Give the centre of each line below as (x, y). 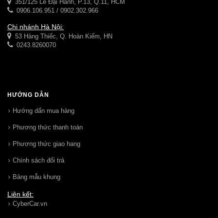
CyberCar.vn (30, 203)
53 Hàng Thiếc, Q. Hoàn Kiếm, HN (63, 36)
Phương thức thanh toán (48, 127)
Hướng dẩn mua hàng (44, 110)
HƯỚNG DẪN (28, 95)
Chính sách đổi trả (38, 160)
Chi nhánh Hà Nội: (36, 27)
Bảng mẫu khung (36, 177)
